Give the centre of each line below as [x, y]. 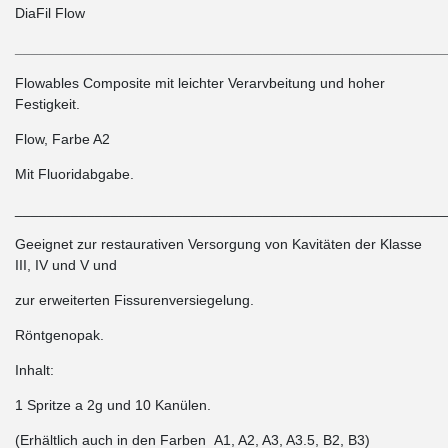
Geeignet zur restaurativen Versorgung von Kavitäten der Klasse [218, 244]
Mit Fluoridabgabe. [74, 174]
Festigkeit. [47, 104]
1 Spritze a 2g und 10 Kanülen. [113, 405]
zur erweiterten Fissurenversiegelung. [134, 300]
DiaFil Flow [50, 13]
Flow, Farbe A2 [62, 139]
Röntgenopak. [59, 335]
